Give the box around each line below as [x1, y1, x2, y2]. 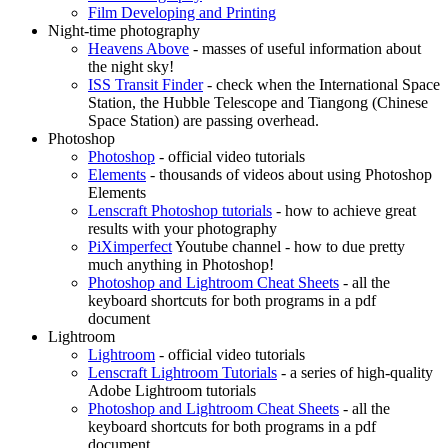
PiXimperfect [88, 238, 172, 256]
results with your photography [88, 220, 277, 238]
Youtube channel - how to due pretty [172, 238, 405, 256]
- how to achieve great [272, 202, 416, 220]
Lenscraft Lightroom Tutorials [88, 364, 277, 382]
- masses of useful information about [189, 40, 421, 58]
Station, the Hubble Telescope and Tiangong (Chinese [88, 94, 428, 112]
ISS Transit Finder [88, 76, 203, 94]
